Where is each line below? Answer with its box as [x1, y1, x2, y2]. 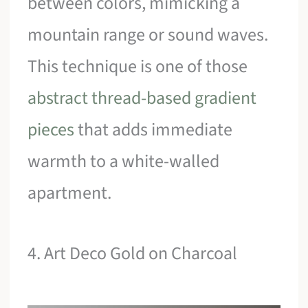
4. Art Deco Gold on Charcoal [27, 241, 238, 267]
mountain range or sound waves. [27, 22, 269, 48]
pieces [27, 117, 75, 143]
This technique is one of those [27, 54, 248, 80]
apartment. [27, 180, 112, 206]
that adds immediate [74, 117, 233, 143]
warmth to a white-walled [27, 148, 220, 175]
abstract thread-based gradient [27, 85, 257, 111]
